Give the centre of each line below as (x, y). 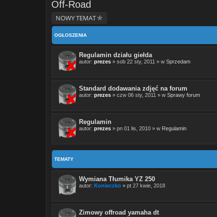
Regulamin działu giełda (116, 55)
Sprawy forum (184, 95)
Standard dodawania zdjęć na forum (133, 88)
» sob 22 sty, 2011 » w (139, 62)
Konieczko (108, 186)
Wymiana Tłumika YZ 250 (117, 179)
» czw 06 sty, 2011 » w (139, 95)
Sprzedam (178, 62)
